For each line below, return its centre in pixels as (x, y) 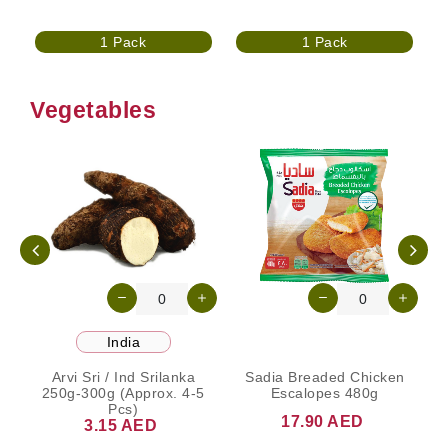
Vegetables (93, 109)
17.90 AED (322, 422)
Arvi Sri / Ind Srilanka (123, 377)
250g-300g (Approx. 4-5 (123, 393)
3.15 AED (121, 426)
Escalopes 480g (324, 393)
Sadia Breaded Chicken (325, 377)
